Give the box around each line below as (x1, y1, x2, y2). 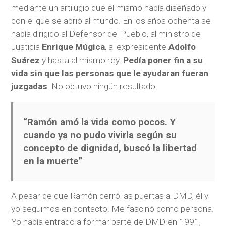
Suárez (11, 54, 40, 65)
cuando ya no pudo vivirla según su (23, 130, 177, 141)
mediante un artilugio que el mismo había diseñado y (11, 2, 207, 13)
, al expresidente (105, 41, 169, 52)
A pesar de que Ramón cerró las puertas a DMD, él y (11, 191, 209, 201)
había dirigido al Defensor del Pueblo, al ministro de (11, 28, 201, 39)
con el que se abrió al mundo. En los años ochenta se (11, 15, 211, 26)
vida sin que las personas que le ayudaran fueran (11, 68, 209, 78)
